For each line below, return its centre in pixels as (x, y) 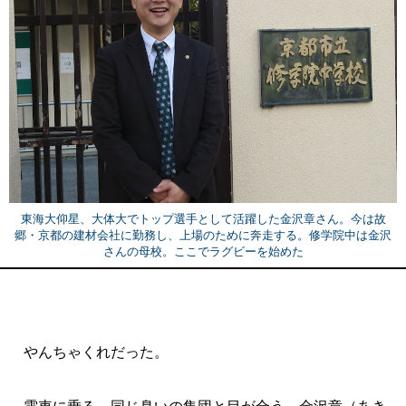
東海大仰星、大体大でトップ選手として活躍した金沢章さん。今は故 (203, 219)
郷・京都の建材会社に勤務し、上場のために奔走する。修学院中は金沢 (203, 236)
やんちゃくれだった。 (89, 353)
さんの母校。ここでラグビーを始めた (203, 252)
